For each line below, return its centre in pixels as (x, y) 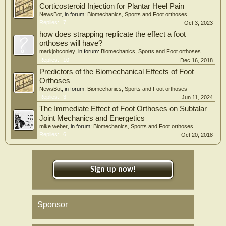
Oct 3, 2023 (199, 23)
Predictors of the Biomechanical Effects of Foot (117, 72)
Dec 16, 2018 (196, 60)
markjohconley (57, 52)
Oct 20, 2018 (197, 135)
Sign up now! (113, 170)
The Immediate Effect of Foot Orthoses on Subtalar (123, 109)
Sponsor (52, 205)
